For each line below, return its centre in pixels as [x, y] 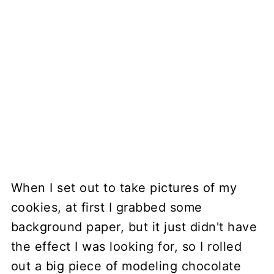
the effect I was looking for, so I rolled [126, 246]
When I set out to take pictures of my [124, 187]
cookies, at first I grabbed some [106, 207]
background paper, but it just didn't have [134, 227]
